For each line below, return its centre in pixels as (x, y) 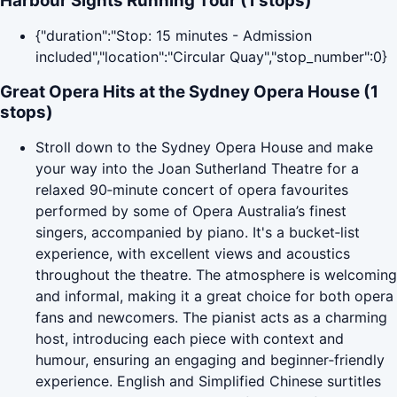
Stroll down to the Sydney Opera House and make (204, 148)
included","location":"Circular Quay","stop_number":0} (211, 57)
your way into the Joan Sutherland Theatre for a (197, 169)
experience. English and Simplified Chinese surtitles (208, 381)
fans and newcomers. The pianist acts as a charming (211, 318)
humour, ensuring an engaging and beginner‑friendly (210, 360)
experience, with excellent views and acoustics (193, 254)
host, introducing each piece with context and (190, 339)
